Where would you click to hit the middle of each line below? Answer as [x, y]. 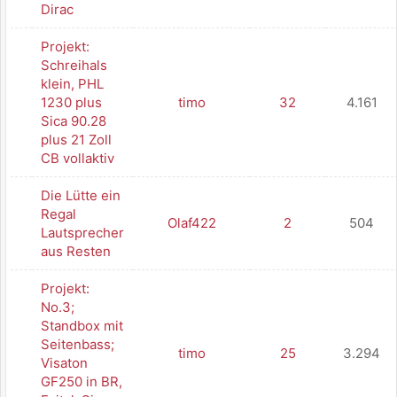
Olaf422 [191, 223]
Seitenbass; [78, 344]
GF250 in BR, [82, 381]
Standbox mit [82, 326]
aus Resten [76, 251]
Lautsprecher [82, 233]
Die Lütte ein [81, 195]
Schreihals [74, 65]
